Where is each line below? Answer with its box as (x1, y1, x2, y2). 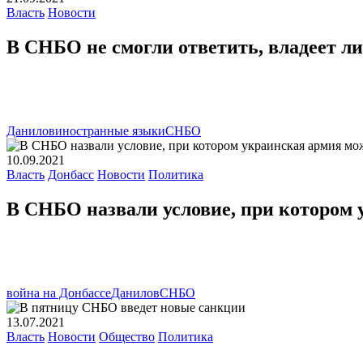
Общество (99, 330, 155, 344)
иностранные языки (55, 124, 165, 139)
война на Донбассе (6, 286, 111, 301)
